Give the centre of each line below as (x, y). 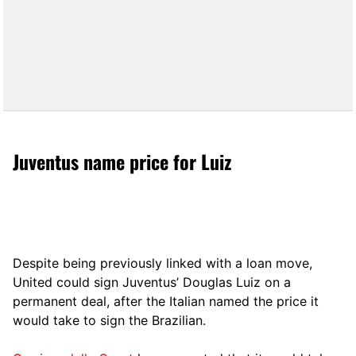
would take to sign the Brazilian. (109, 320)
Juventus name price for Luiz (122, 161)
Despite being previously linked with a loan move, (163, 263)
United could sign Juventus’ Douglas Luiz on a (152, 282)
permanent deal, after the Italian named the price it (166, 301)
